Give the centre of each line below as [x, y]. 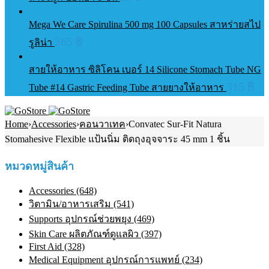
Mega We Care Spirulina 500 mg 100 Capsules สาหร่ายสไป [145, 25]
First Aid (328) [57, 247]
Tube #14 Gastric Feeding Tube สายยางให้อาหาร [128, 88]
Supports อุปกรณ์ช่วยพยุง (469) [92, 219]
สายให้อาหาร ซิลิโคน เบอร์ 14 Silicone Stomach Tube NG [145, 70]
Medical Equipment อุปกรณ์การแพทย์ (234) [116, 260]
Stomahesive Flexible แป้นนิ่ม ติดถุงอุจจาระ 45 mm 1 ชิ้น [117, 139]
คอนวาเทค [102, 124]
